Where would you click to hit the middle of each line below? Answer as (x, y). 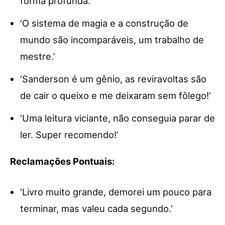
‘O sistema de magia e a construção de (104, 23)
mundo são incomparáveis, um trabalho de (112, 39)
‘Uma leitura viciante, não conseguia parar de (118, 118)
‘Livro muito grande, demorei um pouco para (116, 192)
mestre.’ (37, 56)
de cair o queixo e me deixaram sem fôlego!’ (115, 95)
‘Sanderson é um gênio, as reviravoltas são (113, 79)
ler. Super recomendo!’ (69, 134)
